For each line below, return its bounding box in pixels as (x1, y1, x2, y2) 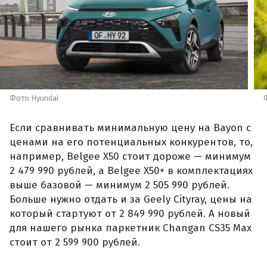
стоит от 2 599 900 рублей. (10, 236, 140, 249)
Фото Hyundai (10, 94, 58, 103)
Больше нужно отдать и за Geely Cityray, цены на (10, 193, 252, 206)
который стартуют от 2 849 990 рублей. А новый (10, 207, 250, 221)
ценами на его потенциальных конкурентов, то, (10, 136, 253, 149)
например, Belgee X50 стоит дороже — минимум (10, 150, 251, 163)
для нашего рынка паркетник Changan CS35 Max (10, 222, 252, 235)
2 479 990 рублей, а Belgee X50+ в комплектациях (10, 164, 253, 178)
